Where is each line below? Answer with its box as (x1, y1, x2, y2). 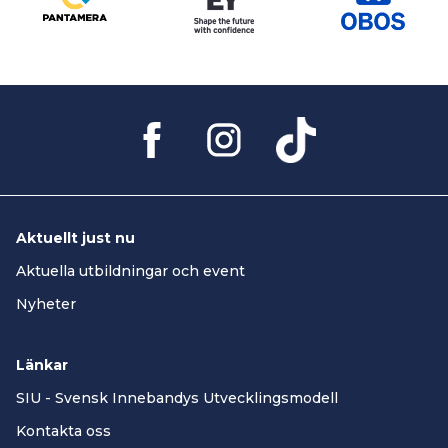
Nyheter (16, 295, 76, 314)
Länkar (16, 356, 68, 375)
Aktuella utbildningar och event (16, 262, 245, 281)
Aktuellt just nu (16, 229, 135, 248)
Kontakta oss (16, 422, 111, 441)
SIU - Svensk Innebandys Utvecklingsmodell (16, 389, 338, 408)
